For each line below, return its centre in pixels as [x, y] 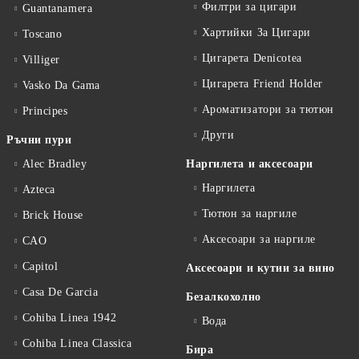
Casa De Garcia [60, 292]
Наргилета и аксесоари [250, 164]
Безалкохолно [224, 297]
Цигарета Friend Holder [262, 84]
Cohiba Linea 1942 [69, 318]
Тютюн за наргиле [249, 214]
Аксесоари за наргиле [258, 239]
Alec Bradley [54, 164]
